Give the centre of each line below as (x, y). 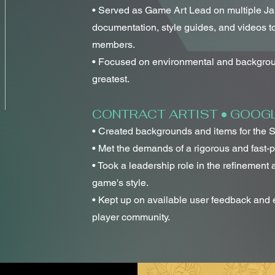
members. (114, 45)
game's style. (120, 183)
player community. (131, 217)
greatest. (111, 79)
